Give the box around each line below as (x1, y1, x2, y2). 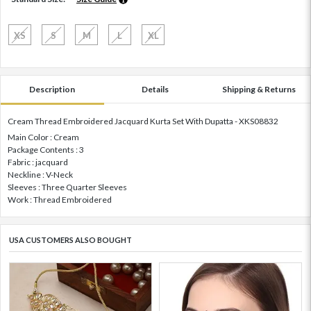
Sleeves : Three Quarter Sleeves (8, 182, 127, 193)
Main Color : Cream (8, 132, 79, 143)
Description (29, 84, 76, 95)
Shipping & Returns (221, 84, 296, 95)
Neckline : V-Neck (8, 169, 73, 180)
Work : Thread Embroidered (8, 194, 112, 205)
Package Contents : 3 (8, 144, 84, 155)
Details (142, 84, 169, 95)
